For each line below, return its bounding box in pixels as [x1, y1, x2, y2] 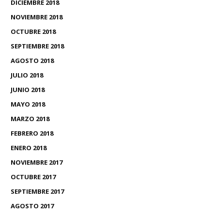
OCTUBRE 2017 [11, 172, 56, 182]
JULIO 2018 [11, 71, 43, 80]
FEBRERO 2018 [11, 129, 53, 138]
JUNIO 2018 [11, 85, 45, 94]
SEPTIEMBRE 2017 [11, 187, 64, 196]
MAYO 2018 [11, 100, 45, 109]
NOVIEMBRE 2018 [11, 13, 62, 22]
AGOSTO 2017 [11, 201, 54, 211]
